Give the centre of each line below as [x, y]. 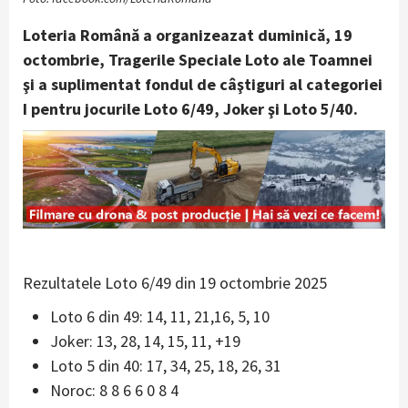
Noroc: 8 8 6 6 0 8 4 [114, 390]
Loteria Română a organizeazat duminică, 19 [188, 35]
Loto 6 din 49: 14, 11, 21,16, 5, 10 [160, 316]
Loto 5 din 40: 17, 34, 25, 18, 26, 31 [166, 365]
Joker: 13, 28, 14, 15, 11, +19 [145, 341]
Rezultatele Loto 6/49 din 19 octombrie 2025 [175, 282]
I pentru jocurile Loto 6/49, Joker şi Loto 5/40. [190, 109]
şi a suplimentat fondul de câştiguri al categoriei [203, 84]
